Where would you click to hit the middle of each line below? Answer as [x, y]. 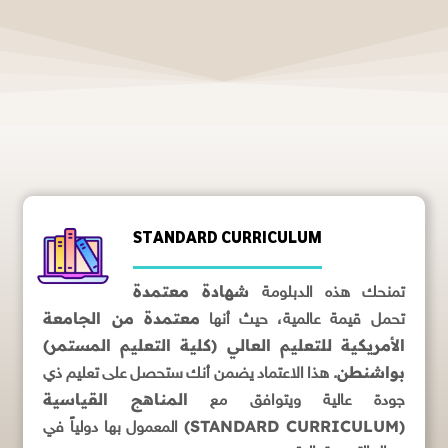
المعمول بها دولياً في [113, 428]
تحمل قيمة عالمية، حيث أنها [302, 320]
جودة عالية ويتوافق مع [296, 401]
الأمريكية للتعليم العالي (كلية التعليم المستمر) [224, 345]
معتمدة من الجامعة [121, 318]
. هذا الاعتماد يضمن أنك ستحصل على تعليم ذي [190, 374]
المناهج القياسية [116, 399]
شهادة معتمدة [191, 291]
